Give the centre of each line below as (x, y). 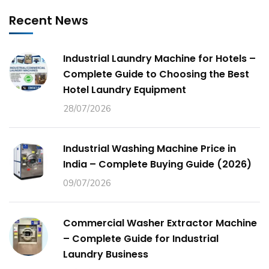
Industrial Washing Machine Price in (150, 149)
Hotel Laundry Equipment (125, 90)
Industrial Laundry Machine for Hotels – (159, 59)
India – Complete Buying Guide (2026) (157, 164)
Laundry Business (106, 254)
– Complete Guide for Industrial (141, 239)
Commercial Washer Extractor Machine (160, 223)
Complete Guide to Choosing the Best (156, 74)
